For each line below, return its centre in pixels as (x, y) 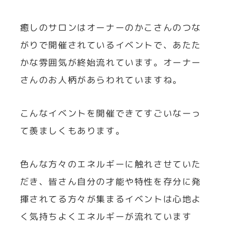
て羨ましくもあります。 (72, 131)
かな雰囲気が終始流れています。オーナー (110, 63)
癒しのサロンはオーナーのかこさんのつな (110, 28)
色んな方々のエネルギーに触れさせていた (110, 164)
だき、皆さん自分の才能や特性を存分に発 (110, 181)
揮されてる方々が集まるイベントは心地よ (110, 199)
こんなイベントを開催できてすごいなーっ (110, 113)
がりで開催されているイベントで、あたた (110, 45)
